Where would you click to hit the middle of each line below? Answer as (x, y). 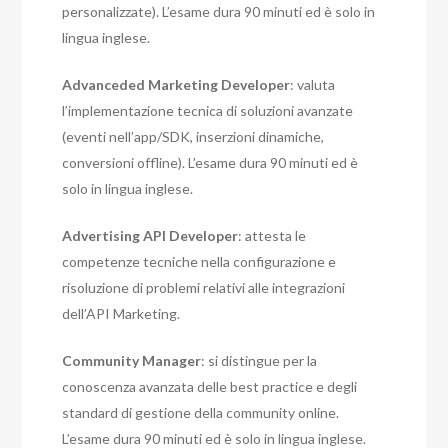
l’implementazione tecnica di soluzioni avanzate (208, 111)
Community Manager (132, 361)
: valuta (313, 85)
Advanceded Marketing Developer (176, 85)
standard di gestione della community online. (201, 413)
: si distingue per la (259, 361)
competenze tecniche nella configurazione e (199, 262)
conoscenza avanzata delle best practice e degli (210, 387)
